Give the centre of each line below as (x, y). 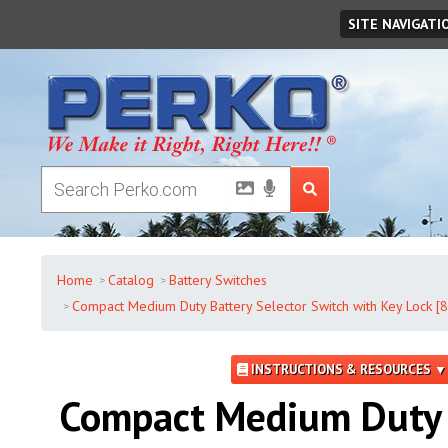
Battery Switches (217, 280)
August (102, 18)
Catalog (130, 280)
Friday (67, 18)
